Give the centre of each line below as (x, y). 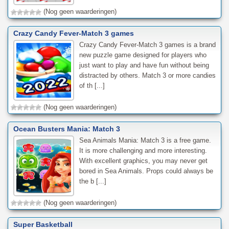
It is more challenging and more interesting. (143, 150)
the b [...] (93, 181)
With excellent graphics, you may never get (143, 161)
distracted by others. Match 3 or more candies (147, 75)
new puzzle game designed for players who (143, 55)
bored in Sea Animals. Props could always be (146, 171)
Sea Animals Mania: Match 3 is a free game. (145, 140)
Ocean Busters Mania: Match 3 (67, 129)
